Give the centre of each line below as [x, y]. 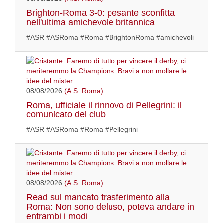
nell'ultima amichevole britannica [91, 23]
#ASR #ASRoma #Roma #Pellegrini [82, 130]
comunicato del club [66, 115]
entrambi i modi [57, 216]
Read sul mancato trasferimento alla [98, 197]
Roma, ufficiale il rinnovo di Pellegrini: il [104, 105]
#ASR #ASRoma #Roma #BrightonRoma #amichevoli [110, 38]
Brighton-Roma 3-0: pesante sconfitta [101, 13]
